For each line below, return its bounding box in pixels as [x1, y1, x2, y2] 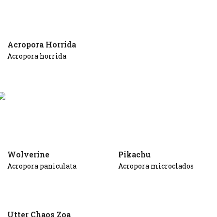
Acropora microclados [118, 161, 194, 171]
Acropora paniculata [7, 161, 77, 171]
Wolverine [7, 149, 49, 160]
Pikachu [118, 149, 151, 160]
